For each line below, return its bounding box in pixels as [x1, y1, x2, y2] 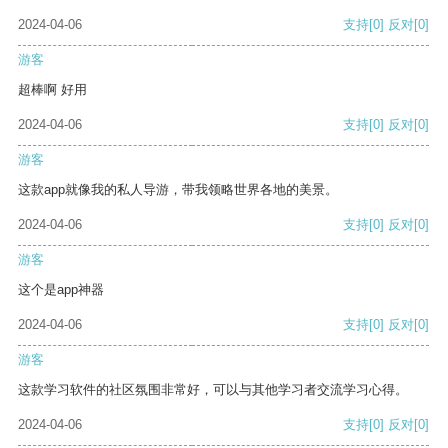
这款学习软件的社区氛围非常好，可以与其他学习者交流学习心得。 [18, 382, 408, 398]
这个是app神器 [18, 282, 104, 298]
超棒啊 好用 [18, 82, 87, 98]
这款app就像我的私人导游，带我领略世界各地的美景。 [18, 182, 338, 198]
